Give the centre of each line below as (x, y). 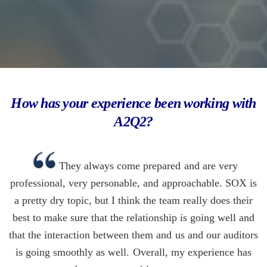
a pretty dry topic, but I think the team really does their (133, 201)
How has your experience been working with (133, 103)
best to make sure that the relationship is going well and (133, 218)
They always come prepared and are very (148, 166)
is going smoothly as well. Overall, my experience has (133, 252)
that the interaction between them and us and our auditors (133, 235)
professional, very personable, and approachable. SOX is (133, 183)
